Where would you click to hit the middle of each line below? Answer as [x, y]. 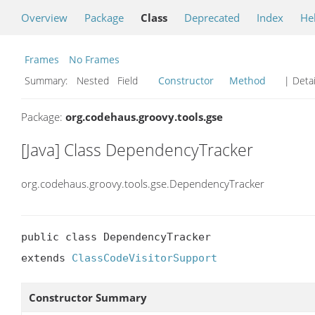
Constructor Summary [88, 298]
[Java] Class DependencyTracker [137, 150]
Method [247, 81]
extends [46, 258]
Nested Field [114, 81]
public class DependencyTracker [116, 237]
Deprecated [212, 18]
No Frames [94, 59]
